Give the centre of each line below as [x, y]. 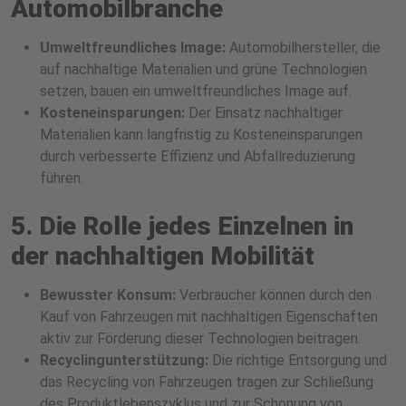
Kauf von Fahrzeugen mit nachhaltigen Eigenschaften [209, 317]
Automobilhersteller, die [303, 48]
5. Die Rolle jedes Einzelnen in [182, 227]
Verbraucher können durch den [274, 295]
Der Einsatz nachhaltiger [264, 113]
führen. [62, 179]
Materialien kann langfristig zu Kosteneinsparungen [201, 135]
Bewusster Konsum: [108, 295]
